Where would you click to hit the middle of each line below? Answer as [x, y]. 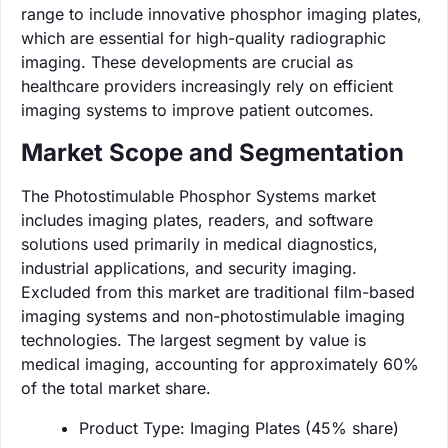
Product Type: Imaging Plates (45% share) [239, 427]
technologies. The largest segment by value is [193, 339]
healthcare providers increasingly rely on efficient [207, 85]
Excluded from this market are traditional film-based [218, 291]
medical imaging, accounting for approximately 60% [220, 363]
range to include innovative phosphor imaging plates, [221, 13]
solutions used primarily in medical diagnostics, [199, 243]
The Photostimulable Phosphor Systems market [198, 195]
